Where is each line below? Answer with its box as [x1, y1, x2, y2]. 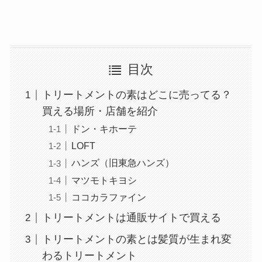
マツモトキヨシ [71, 174, 137, 185]
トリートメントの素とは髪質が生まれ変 [42, 233, 232, 246]
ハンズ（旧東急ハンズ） [71, 157, 174, 168]
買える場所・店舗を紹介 [42, 105, 158, 118]
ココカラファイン [71, 191, 146, 202]
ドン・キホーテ [71, 123, 137, 135]
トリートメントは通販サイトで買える [42, 212, 221, 224]
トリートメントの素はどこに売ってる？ [42, 89, 232, 101]
